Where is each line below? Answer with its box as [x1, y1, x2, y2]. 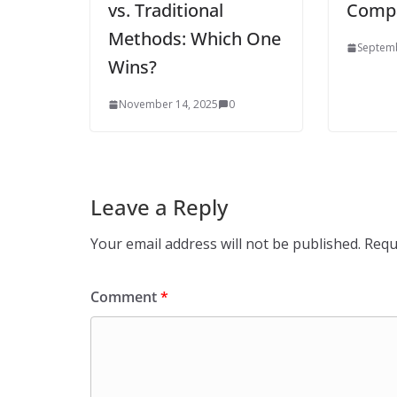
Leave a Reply [90, 191, 228, 222]
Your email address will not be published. [90, 233, 361, 253]
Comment [90, 286, 160, 307]
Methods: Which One [108, 26, 281, 51]
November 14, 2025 [119, 96, 218, 112]
